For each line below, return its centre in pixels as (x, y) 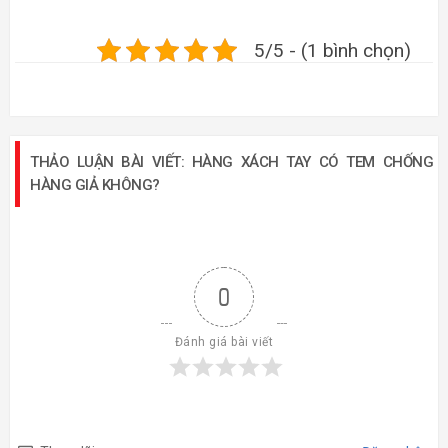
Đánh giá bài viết (224, 342)
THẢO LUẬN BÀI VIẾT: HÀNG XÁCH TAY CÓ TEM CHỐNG (231, 162)
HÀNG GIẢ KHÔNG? (95, 185)
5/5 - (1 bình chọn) (332, 50)
